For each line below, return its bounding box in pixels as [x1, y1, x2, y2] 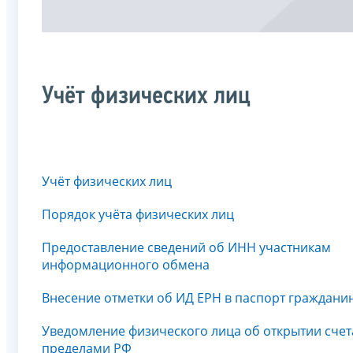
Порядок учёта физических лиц [42, 206, 234, 224]
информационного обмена [42, 256, 210, 274]
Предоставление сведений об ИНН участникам [42, 239, 331, 257]
